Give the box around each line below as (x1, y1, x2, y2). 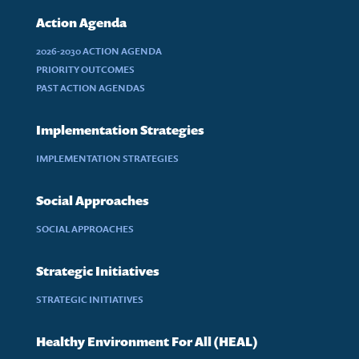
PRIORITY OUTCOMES (36, 63, 135, 76)
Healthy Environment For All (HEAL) (36, 334, 258, 349)
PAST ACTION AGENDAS (36, 81, 145, 95)
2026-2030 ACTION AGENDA (36, 44, 162, 58)
